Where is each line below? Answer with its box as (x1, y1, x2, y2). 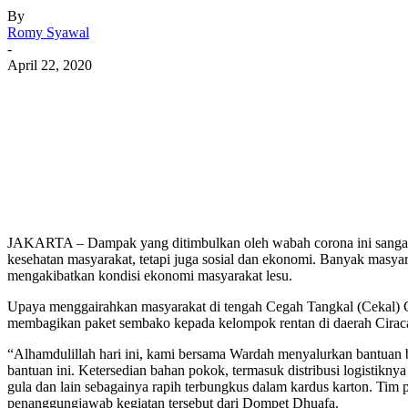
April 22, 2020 (7, 56, 92, 73)
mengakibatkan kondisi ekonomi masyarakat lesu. (7, 267, 292, 283)
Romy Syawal (7, 24, 89, 40)
